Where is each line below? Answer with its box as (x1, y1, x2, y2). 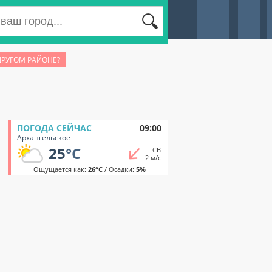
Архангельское (17, 132, 70, 143)
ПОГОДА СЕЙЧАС (17, 122, 92, 134)
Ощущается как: (33, 165, 88, 174)
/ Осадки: (102, 165, 136, 174)
